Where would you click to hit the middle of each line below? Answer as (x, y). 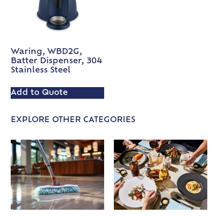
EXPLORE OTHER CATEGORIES (73, 120)
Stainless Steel (41, 70)
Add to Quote (39, 93)
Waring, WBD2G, (47, 52)
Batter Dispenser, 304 (57, 61)
